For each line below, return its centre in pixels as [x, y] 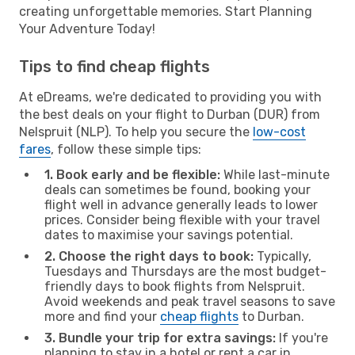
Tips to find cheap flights [115, 66]
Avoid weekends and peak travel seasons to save [190, 301]
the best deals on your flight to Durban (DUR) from [170, 114]
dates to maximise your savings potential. [169, 235]
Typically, [282, 256]
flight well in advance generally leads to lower [181, 204]
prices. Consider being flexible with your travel [182, 219]
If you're [302, 338]
